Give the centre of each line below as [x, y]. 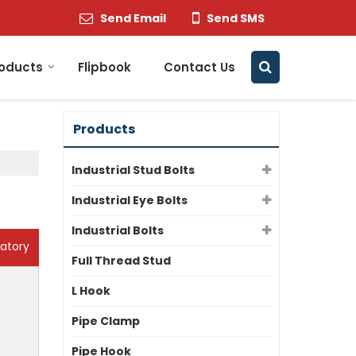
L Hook [91, 291]
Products [104, 130]
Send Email [133, 18]
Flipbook [104, 68]
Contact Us [199, 68]
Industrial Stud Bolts [133, 170]
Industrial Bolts [118, 231]
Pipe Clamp [106, 321]
